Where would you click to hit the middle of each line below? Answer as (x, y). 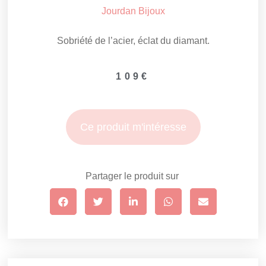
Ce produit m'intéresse (133, 127)
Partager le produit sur (133, 176)
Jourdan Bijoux (133, 11)
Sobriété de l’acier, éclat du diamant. (133, 41)
